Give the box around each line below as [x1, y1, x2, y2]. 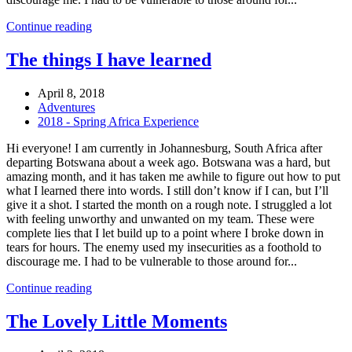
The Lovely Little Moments [6, 311, 227, 332]
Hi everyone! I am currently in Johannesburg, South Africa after [6, 141, 322, 156]
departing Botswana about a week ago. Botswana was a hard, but [6, 156, 330, 170]
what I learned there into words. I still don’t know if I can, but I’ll [6, 184, 328, 198]
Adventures [38, 101, 95, 115]
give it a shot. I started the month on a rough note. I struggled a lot [6, 198, 332, 212]
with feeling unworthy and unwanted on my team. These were [6, 212, 314, 226]
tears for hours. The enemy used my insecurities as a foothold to [6, 240, 321, 255]
